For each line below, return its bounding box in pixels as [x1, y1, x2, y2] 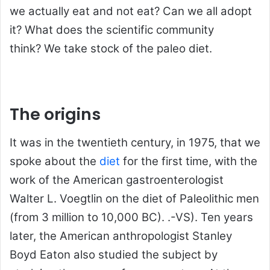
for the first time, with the [120, 154, 257, 169]
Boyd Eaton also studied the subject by [10, 248, 218, 262]
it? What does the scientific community [10, 22, 214, 37]
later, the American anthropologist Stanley [10, 229, 232, 243]
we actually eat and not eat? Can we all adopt [10, 4, 252, 18]
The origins [10, 102, 101, 125]
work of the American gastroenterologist [10, 173, 224, 187]
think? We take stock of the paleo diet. [10, 41, 212, 55]
